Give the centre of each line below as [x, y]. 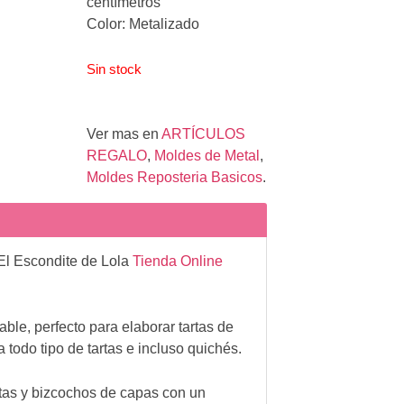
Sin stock [114, 69]
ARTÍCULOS [203, 133]
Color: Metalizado [143, 23]
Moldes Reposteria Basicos [174, 177]
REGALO [117, 155]
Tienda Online [177, 261]
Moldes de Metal [207, 155]
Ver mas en [124, 133]
